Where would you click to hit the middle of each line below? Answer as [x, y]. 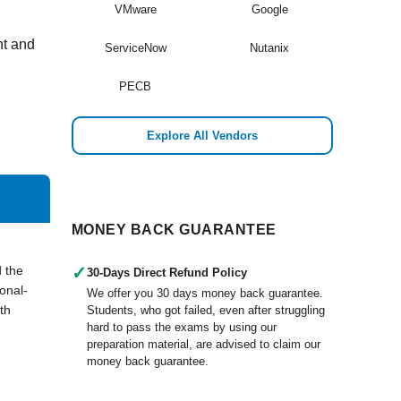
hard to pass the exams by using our [182, 327]
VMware [135, 9]
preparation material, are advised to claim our [204, 344]
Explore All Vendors [202, 136]
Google [269, 9]
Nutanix [269, 48]
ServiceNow [135, 48]
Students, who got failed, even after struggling [206, 310]
